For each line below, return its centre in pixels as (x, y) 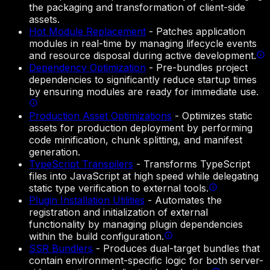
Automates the (188, 200)
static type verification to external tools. (119, 188)
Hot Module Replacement (87, 32)
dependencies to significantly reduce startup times (143, 80)
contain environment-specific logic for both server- (146, 261)
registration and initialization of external (118, 212)
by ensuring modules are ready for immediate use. (144, 92)
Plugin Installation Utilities (87, 200)
